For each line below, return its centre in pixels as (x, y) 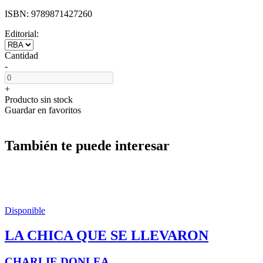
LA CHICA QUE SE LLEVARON (107, 235)
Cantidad (21, 55)
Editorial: (22, 33)
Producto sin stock (39, 99)
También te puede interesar (87, 145)
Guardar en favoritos (43, 110)
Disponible (25, 210)
